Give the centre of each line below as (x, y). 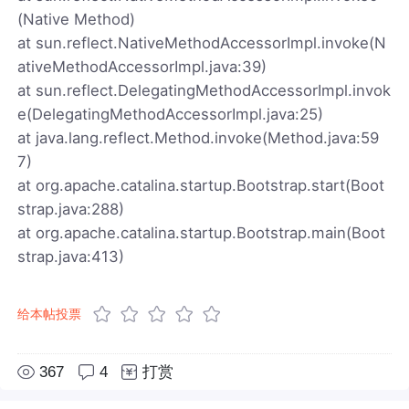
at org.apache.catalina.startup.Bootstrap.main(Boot (202, 232)
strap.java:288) (71, 209)
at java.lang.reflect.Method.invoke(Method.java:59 (199, 137)
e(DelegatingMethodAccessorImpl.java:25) (171, 114)
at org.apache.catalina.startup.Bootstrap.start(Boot (201, 185)
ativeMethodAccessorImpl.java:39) (142, 66)
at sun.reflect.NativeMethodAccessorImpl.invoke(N (202, 42)
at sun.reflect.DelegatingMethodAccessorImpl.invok (204, 90)
